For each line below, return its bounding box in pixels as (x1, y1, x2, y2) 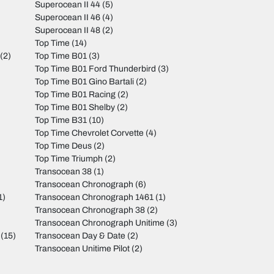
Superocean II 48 (35, 26, 101, 35)
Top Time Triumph (35, 154, 103, 164)
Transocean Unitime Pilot (35, 244, 130, 254)
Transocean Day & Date (35, 231, 126, 241)
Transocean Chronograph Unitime (35, 218, 165, 228)
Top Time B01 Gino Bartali (35, 77, 135, 87)
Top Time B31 (35, 116, 87, 125)
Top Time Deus (35, 141, 92, 151)
